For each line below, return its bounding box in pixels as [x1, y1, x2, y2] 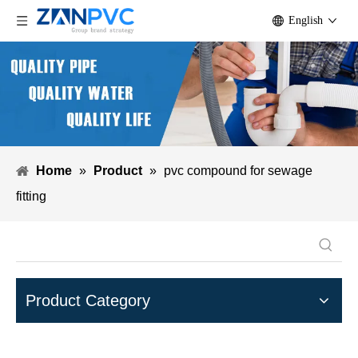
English [288, 14, 323, 26]
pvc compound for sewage [164, 164, 312, 178]
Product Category [26, 292, 150, 310]
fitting [16, 189, 46, 204]
